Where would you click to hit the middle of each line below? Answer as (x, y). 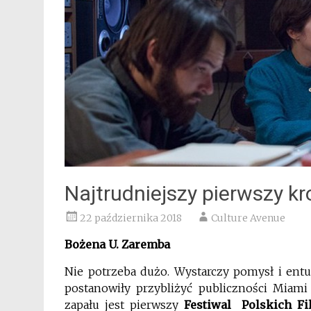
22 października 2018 (131, 218)
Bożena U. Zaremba (117, 244)
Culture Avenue (248, 218)
